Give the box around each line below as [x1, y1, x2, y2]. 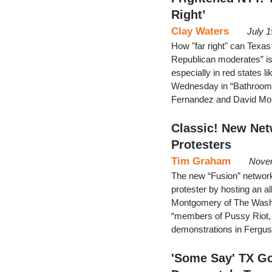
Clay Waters [171, 25, 229, 37]
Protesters [171, 137, 231, 151]
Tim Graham [171, 155, 231, 167]
